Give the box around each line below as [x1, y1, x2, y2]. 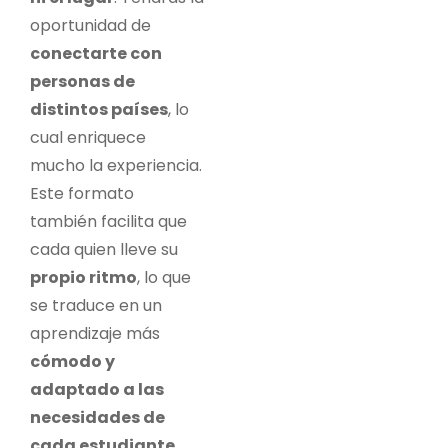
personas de [30, 69, 135, 93]
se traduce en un [30, 293, 162, 317]
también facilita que [30, 209, 187, 233]
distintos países [30, 97, 168, 121]
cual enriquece [30, 125, 146, 149]
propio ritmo [30, 265, 137, 289]
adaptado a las [30, 377, 164, 401]
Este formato [30, 181, 134, 205]
